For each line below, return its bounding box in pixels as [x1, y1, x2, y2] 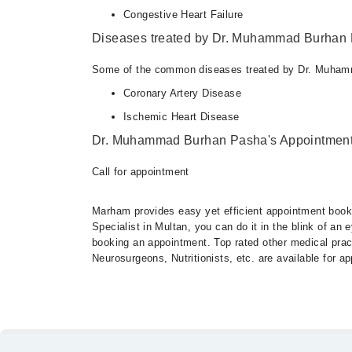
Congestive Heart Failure [123, 8, 244, 20]
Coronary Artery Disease [123, 86, 241, 99]
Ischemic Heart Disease [123, 110, 240, 123]
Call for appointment [92, 165, 189, 178]
